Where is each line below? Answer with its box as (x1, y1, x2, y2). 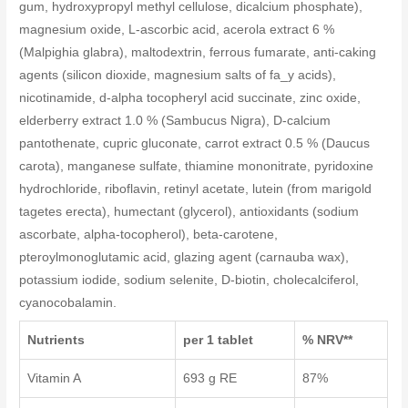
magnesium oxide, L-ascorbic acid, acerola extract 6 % (19, 23, 335, 37)
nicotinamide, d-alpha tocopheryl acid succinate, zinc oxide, (19, 91, 362, 106)
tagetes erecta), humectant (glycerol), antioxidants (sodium (19, 205, 360, 219)
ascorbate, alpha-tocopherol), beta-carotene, (19, 228, 279, 242)
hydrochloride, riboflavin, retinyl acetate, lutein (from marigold (19, 182, 372, 197)
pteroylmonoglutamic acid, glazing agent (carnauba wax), (19, 250, 350, 265)
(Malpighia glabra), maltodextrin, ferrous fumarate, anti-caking (19, 46, 377, 60)
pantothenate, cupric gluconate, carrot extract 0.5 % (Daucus (19, 137, 371, 151)
